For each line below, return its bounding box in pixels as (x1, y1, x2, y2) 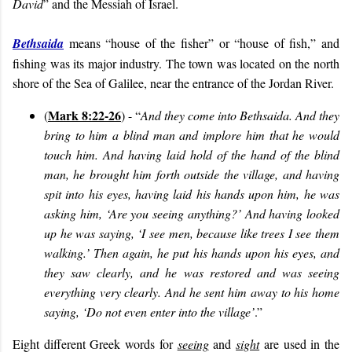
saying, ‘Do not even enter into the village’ (44, 303, 255, 320)
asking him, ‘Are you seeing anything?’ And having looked (44, 205, 339, 222)
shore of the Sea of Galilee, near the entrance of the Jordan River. (13, 75, 334, 91)
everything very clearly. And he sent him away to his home (44, 284, 339, 300)
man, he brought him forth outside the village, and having (44, 166, 339, 182)
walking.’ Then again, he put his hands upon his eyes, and (44, 244, 339, 261)
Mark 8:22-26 (48, 106, 121, 124)
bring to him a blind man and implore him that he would (44, 126, 339, 143)
